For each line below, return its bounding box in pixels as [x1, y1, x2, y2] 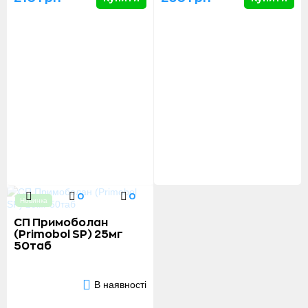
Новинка [20, 197, 47, 204]
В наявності [94, 279, 146, 290]
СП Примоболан [14, 217, 108, 228]
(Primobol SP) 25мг [14, 229, 123, 240]
